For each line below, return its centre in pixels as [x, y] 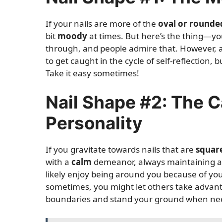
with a [58, 162]
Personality [94, 123]
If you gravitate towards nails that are [121, 149]
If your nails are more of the [102, 23]
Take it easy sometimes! [92, 73]
